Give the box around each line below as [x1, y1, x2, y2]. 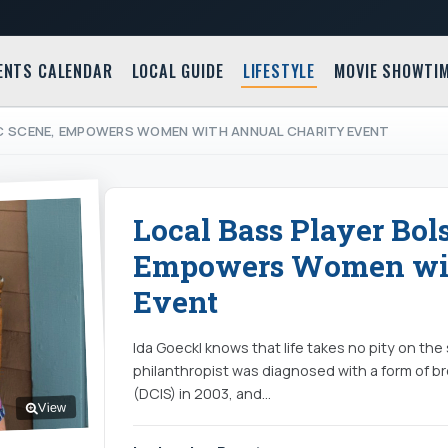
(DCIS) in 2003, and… [133, 383, 271, 403]
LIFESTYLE [242, 59, 316, 84]
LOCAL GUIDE [131, 59, 224, 84]
